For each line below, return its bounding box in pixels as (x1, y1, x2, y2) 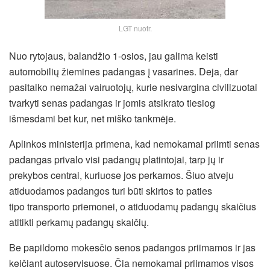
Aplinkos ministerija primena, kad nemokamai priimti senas (9, 136, 260, 151)
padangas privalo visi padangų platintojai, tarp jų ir (9, 152, 224, 166)
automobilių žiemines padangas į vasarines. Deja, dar (9, 64, 238, 78)
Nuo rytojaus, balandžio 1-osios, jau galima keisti (9, 48, 218, 63)
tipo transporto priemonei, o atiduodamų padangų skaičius (9, 199, 256, 213)
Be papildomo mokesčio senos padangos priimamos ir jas (9, 240, 256, 254)
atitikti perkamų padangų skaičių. (9, 215, 149, 229)
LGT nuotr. (118, 22, 152, 33)
